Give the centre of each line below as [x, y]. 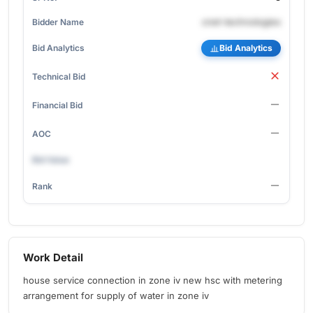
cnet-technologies [241, 22]
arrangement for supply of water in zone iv [116, 296]
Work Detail [53, 257]
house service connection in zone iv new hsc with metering [153, 280]
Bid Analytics [246, 48]
